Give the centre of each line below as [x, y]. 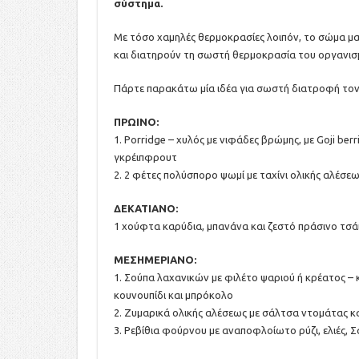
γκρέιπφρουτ [145, 157]
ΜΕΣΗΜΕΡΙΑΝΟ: [155, 259]
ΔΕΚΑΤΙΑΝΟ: [146, 208]
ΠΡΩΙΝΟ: [136, 121]
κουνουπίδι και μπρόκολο [173, 294]
